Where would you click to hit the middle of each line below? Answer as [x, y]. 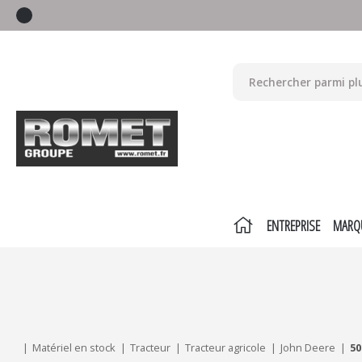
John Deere [308, 347]
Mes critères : [51, 281]
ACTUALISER [53, 311]
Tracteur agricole [225, 347]
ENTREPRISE [293, 225]
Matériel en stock [74, 347]
